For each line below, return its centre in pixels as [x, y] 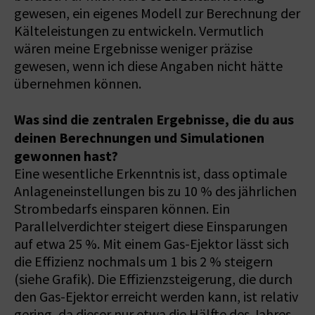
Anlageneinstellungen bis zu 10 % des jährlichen [155, 191]
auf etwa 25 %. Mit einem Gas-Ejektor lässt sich [152, 244]
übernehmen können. [78, 84]
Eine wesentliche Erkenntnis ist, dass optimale [150, 174]
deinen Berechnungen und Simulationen [139, 137]
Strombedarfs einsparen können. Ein [122, 209]
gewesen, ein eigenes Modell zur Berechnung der [157, 13]
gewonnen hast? [66, 156]
